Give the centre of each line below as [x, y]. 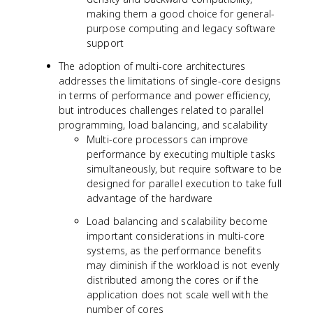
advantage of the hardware [150, 198]
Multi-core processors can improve [168, 139]
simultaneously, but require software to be [184, 169]
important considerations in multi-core [176, 236]
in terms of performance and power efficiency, [165, 95]
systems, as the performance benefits [174, 250]
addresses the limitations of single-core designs [170, 81]
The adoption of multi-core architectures [152, 66]
